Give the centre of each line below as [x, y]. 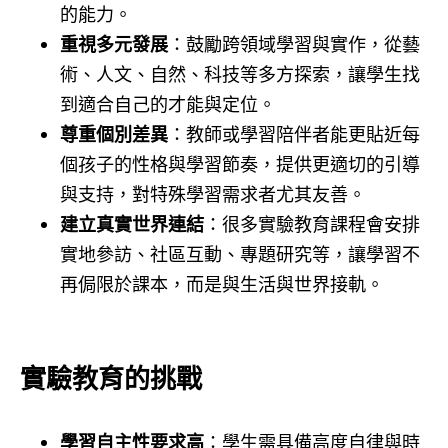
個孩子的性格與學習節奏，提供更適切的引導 [240, 163]
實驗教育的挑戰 [111, 378]
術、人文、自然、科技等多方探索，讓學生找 [240, 73]
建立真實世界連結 [132, 223]
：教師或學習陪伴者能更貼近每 [294, 133]
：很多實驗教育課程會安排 [312, 223]
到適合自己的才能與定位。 [168, 103]
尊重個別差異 [114, 133]
